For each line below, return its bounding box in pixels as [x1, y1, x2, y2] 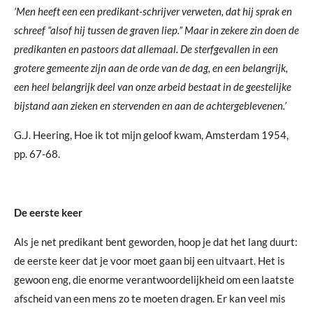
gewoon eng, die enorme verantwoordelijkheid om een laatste [14, 272, 294, 286]
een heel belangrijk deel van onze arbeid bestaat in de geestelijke [14, 80, 291, 93]
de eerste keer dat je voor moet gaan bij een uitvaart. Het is [14, 254, 285, 267]
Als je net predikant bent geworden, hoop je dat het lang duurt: [14, 235, 298, 248]
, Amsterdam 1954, [201, 128, 289, 141]
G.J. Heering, [14, 128, 74, 141]
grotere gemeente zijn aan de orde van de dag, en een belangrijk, [14, 61, 288, 74]
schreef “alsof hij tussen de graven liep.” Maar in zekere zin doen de [14, 23, 299, 36]
